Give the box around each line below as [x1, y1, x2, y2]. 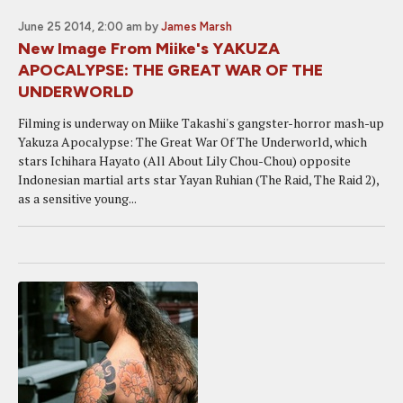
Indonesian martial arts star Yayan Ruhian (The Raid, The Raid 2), [18, 171, 379, 188]
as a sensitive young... [18, 190, 137, 207]
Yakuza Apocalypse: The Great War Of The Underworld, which [18, 133, 367, 150]
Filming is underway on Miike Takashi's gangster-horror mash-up [18, 114, 384, 131]
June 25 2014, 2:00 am [18, 20, 142, 33]
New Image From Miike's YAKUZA [18, 39, 280, 58]
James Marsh [161, 20, 232, 33]
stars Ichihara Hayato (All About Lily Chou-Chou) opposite [18, 152, 351, 169]
